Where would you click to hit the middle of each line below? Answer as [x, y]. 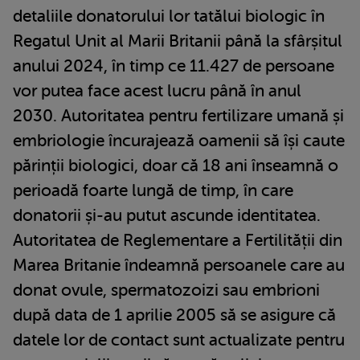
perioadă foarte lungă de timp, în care [153, 191]
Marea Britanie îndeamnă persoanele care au [179, 266]
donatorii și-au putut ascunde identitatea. [167, 216]
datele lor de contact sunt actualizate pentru [179, 340]
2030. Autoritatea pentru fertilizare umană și [178, 116]
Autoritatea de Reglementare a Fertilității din [178, 241]
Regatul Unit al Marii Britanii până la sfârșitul [178, 41]
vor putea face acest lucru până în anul [157, 91]
